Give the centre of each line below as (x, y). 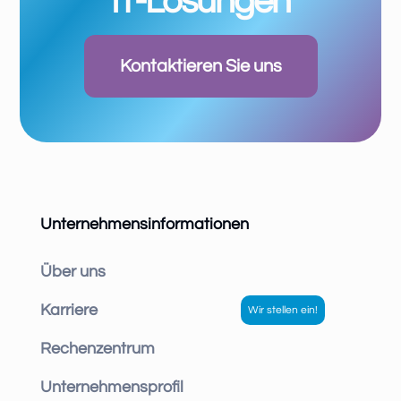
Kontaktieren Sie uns (200, 67)
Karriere (68, 311)
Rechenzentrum (97, 349)
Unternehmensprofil (111, 388)
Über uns (73, 272)
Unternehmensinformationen (144, 225)
